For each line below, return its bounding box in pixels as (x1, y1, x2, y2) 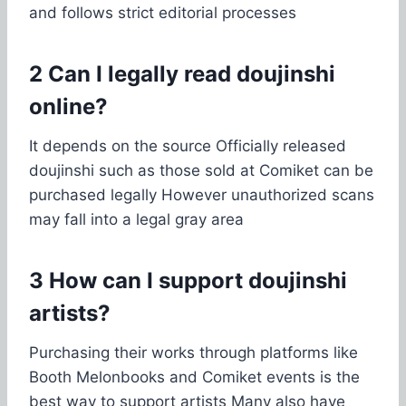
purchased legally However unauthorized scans (29, 185, 374, 204)
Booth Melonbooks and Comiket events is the (29, 367, 360, 386)
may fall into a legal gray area (29, 209, 244, 228)
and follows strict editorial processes (29, 3, 296, 22)
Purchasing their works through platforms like (29, 343, 358, 362)
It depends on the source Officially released (29, 136, 346, 155)
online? (29, 92, 108, 120)
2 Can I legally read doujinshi (29, 60, 335, 87)
